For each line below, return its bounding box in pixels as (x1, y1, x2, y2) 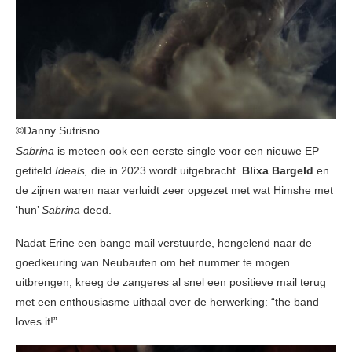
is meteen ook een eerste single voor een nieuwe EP (54, 145, 319, 158)
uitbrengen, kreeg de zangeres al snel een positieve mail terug (16, 276, 326, 289)
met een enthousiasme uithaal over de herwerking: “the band (16, 295, 319, 309)
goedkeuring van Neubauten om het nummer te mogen (16, 256, 290, 269)
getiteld (16, 164, 55, 178)
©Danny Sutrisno (16, 124, 100, 137)
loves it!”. (16, 315, 60, 328)
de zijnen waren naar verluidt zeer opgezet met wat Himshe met (16, 184, 333, 197)
